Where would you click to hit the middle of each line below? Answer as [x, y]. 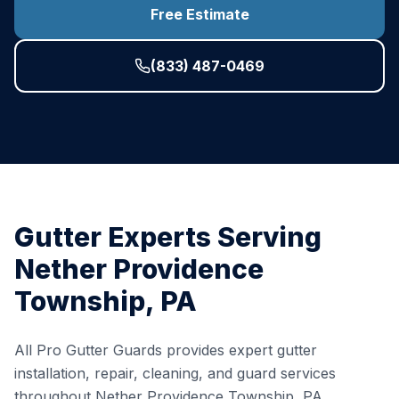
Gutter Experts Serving [168, 237]
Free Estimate [199, 14]
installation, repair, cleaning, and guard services [175, 373]
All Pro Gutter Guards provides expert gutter [166, 350]
